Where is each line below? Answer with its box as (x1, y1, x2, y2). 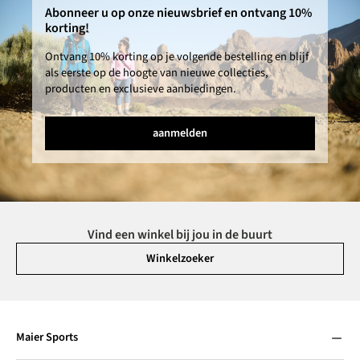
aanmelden (153, 124, 207, 141)
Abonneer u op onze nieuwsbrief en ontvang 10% (45, 3, 312, 22)
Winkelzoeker (146, 249, 214, 267)
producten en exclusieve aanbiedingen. (45, 80, 236, 97)
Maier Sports (16, 329, 78, 346)
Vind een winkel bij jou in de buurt (88, 225, 272, 243)
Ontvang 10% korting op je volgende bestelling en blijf (45, 47, 309, 65)
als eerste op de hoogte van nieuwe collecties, (45, 63, 268, 81)
